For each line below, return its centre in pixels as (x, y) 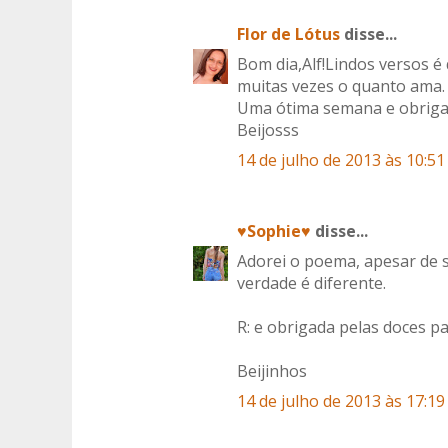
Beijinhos (272, 371)
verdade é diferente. (311, 283)
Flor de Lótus (288, 34)
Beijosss (268, 130)
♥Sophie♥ (274, 231)
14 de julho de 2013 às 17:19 (341, 401)
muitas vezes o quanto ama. (341, 86)
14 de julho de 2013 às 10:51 (341, 160)
